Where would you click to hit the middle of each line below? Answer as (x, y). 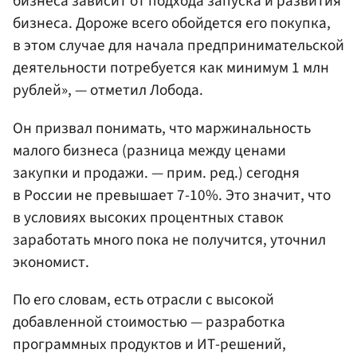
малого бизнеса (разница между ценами (149, 150)
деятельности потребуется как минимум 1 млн (171, 68)
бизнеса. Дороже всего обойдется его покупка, (172, 24)
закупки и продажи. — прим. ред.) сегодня (156, 173)
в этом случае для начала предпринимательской (178, 46)
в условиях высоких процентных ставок (148, 217)
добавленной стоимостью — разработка (149, 322)
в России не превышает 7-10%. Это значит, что (172, 195)
